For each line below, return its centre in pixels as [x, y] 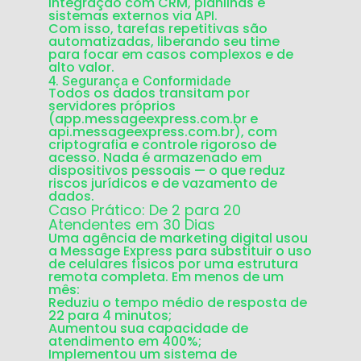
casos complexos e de [220, 55]
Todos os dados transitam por [149, 93]
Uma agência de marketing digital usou [178, 239]
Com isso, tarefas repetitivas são [158, 29]
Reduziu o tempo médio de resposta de [178, 303]
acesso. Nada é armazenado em [155, 158]
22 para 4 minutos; [110, 316]
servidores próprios [112, 106]
